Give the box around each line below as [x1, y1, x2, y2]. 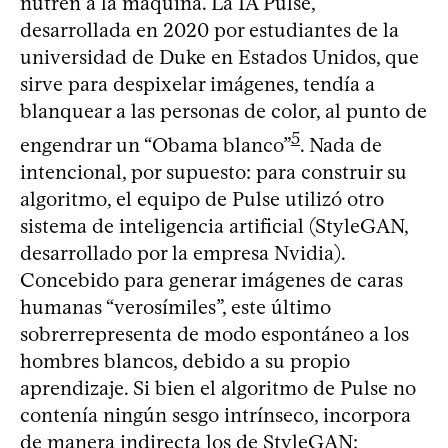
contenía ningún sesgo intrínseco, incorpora [20, 402, 411, 427]
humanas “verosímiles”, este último [20, 294, 331, 319]
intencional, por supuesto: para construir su [20, 159, 407, 184]
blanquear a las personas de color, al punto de [20, 99, 427, 124]
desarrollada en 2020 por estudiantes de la [20, 18, 399, 43]
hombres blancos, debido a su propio [20, 348, 350, 373]
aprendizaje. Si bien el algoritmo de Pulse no [20, 375, 416, 400]
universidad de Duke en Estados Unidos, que [20, 45, 419, 70]
